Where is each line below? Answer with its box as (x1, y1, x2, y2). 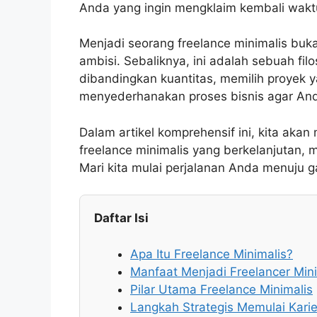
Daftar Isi (94, 211, 149, 226)
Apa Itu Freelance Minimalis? (130, 246, 293, 261)
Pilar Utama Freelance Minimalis (130, 282, 313, 296)
